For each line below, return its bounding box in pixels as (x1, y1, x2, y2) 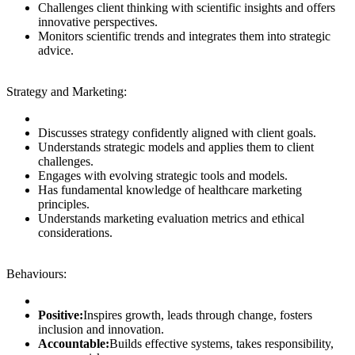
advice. (38, 44, 74, 58)
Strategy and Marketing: (6, 85, 127, 99)
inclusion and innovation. (38, 323, 164, 337)
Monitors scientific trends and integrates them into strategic (38, 29, 330, 44)
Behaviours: (6, 267, 67, 281)
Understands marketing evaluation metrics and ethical (38, 212, 304, 226)
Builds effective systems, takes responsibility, (109, 337, 334, 351)
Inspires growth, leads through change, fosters (83, 308, 312, 323)
